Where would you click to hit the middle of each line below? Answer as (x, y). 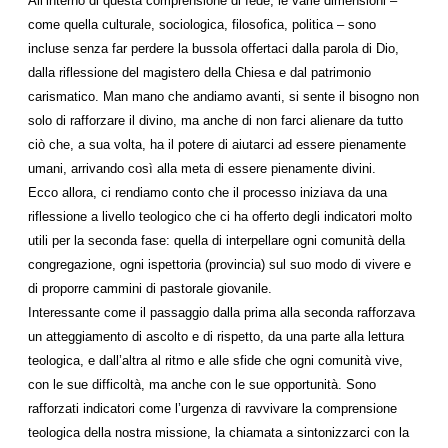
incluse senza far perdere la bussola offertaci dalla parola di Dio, (213, 48)
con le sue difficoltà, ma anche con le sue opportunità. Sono (202, 384)
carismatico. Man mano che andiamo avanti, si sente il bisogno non (223, 96)
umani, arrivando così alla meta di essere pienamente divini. (202, 168)
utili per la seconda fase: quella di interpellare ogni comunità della (216, 240)
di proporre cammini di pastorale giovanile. (150, 288)
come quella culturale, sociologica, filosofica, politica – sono (202, 24)
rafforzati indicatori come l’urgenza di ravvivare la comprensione (212, 408)
